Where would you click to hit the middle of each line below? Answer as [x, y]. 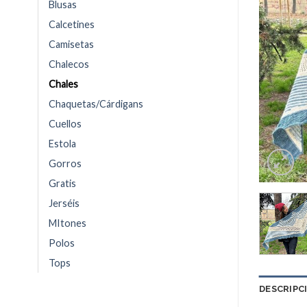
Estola [62, 143]
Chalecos [69, 64]
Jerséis [64, 203]
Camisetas [71, 44]
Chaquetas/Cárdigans [96, 103]
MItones [67, 223]
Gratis [62, 183]
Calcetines [72, 24]
